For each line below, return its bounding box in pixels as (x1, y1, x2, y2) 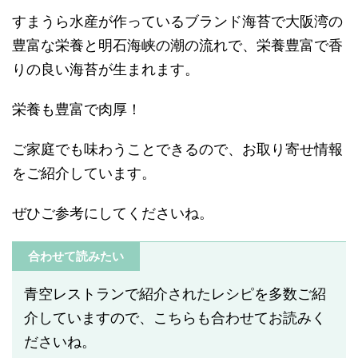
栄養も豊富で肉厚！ (12, 100, 141, 117)
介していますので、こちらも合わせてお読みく (24, 308, 326, 326)
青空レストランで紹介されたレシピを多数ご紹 (24, 284, 326, 302)
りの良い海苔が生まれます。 (12, 60, 199, 78)
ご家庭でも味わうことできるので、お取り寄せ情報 (12, 140, 343, 157)
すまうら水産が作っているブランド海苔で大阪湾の (12, 12, 343, 30)
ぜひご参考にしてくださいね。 (12, 204, 213, 221)
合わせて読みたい (28, 248, 124, 264)
